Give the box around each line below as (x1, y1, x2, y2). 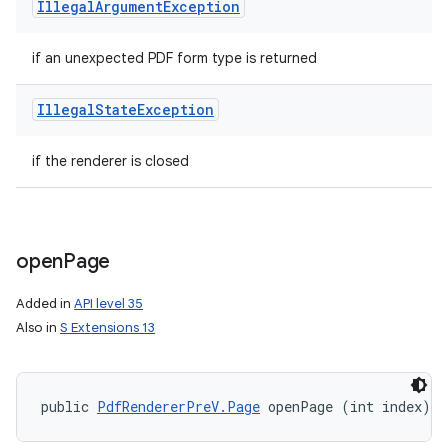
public (41, 397, 97, 416)
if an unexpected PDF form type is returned (32, 49, 317, 67)
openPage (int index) (260, 397, 431, 416)
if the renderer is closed (32, 152, 189, 170)
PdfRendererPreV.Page (97, 397, 260, 416)
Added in (16, 295, 74, 312)
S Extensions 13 (60, 319, 155, 336)
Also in (16, 319, 60, 336)
